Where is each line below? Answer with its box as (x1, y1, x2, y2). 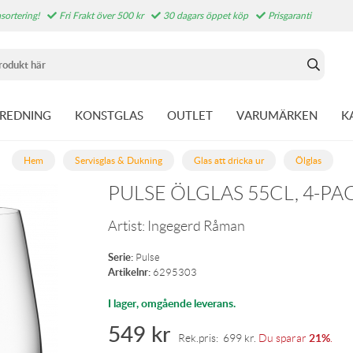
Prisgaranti (266, 9, 311, 22)
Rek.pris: (178, 332, 224, 344)
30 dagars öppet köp (161, 9, 248, 22)
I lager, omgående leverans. (108, 295, 236, 310)
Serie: (108, 250, 134, 264)
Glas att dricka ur (194, 154, 264, 167)
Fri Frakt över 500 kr (57, 9, 143, 22)
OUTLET (167, 107, 213, 123)
